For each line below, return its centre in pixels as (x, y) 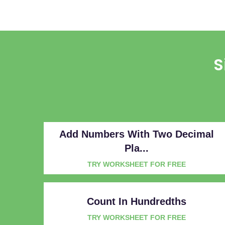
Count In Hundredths (137, 201)
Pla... (137, 148)
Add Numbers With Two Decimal (137, 134)
